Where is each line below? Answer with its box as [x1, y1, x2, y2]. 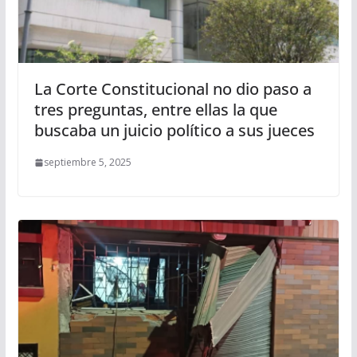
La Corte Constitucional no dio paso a [33, 78, 312, 100]
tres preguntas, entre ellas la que [33, 99, 277, 121]
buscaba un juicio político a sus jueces [33, 120, 315, 142]
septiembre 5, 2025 [43, 155, 131, 170]
